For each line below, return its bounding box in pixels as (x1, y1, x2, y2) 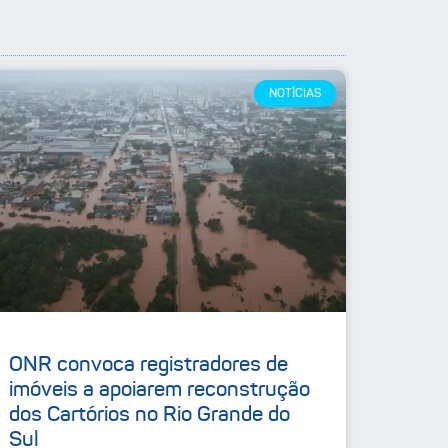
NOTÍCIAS (268, 85, 322, 101)
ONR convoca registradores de (9, 351, 289, 378)
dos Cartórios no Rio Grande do (9, 401, 291, 428)
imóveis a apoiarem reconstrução (9, 376, 311, 403)
